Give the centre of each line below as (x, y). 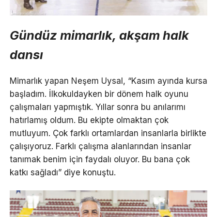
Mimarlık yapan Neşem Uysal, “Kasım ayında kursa (108, 81)
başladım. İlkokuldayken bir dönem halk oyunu (99, 94)
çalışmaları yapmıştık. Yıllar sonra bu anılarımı (98, 107)
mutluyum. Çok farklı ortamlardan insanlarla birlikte (108, 133)
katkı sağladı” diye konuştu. (63, 173)
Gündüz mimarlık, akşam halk (99, 35)
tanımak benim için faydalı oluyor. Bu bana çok (100, 160)
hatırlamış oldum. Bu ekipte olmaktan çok (89, 120)
